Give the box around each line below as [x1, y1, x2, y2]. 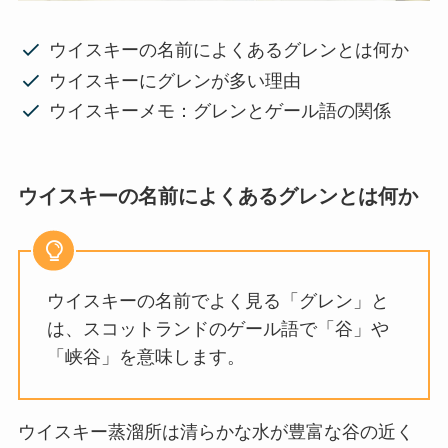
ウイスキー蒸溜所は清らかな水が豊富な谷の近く [17, 422, 414, 443]
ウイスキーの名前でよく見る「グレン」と [46, 291, 389, 312]
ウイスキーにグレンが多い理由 [49, 70, 302, 91]
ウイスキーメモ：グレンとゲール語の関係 [49, 101, 392, 122]
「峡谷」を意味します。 [46, 347, 245, 368]
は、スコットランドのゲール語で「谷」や [46, 319, 389, 340]
